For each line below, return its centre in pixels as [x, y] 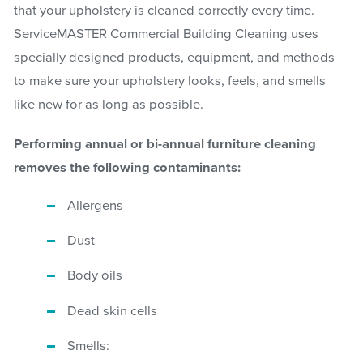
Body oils [95, 276]
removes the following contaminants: [127, 168]
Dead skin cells [113, 311]
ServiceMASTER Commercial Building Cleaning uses [166, 34]
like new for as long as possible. [108, 105]
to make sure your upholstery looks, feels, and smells [169, 81]
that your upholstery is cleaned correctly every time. [164, 11]
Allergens [96, 205]
